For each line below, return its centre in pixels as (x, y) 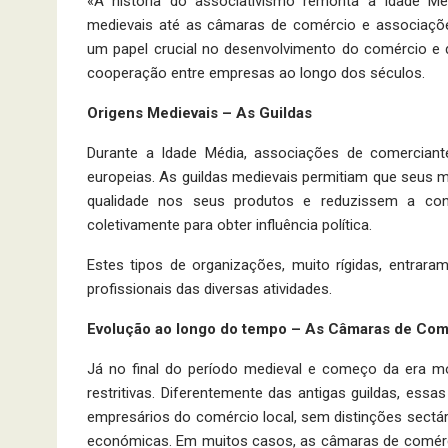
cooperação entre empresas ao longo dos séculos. (256, 73)
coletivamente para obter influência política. (229, 225)
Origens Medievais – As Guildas (199, 113)
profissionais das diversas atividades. (209, 289)
